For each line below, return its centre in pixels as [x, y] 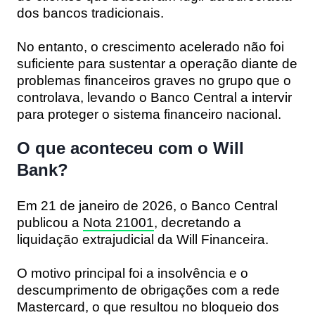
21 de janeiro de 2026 [107, 205]
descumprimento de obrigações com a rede [148, 290]
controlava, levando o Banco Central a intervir [154, 97]
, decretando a [198, 222]
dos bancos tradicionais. [90, 13]
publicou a [50, 222]
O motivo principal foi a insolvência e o [133, 273]
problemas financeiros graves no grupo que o [154, 80]
